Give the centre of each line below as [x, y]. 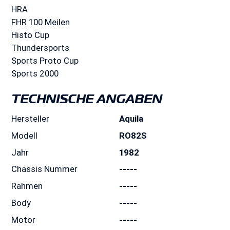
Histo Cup [31, 35]
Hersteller [31, 118]
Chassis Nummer [45, 169]
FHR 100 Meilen [41, 22]
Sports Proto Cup [45, 60]
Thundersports [41, 47]
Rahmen [27, 186]
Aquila [131, 118]
